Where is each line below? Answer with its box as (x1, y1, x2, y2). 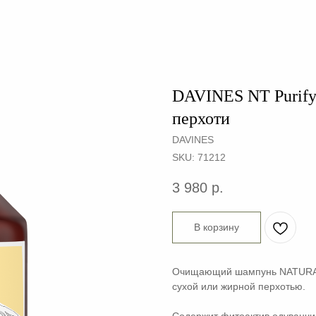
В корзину (194, 221, 239, 233)
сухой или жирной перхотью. (172, 281, 305, 293)
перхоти (172, 109, 230, 128)
